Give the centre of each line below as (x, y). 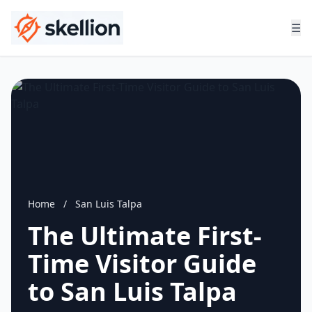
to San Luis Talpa (132, 291)
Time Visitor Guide (142, 264)
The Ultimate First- (145, 236)
